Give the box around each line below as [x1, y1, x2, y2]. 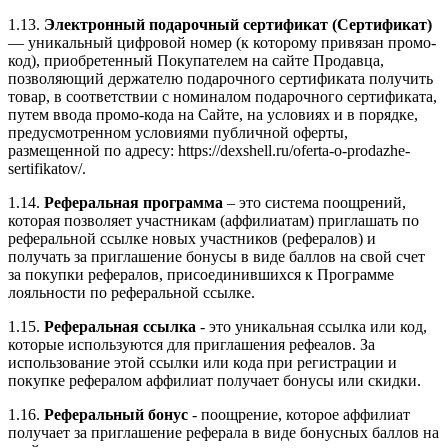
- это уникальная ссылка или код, [196, 318, 427, 336]
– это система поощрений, [223, 194, 406, 212]
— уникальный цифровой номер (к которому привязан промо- [8, 34, 436, 52]
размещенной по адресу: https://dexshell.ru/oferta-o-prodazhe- [8, 142, 410, 160]
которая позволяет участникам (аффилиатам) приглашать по [8, 212, 419, 230]
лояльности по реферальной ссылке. [8, 284, 255, 302]
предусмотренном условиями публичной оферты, [8, 124, 348, 142]
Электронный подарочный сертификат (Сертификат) [44, 16, 432, 34]
